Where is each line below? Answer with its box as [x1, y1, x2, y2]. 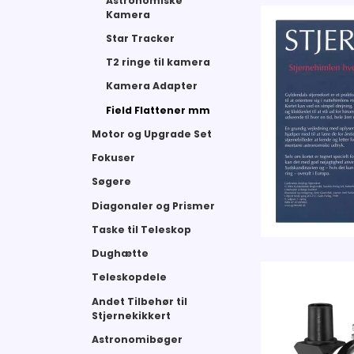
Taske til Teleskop [92, 222, 192, 236]
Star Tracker [105, 31, 175, 45]
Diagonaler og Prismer [92, 198, 216, 213]
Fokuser [92, 151, 136, 165]
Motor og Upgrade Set [92, 126, 213, 141]
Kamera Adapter [105, 79, 198, 93]
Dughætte [92, 247, 149, 261]
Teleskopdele [92, 270, 168, 284]
